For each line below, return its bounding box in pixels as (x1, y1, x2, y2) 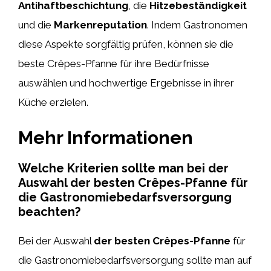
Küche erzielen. (18, 96, 88, 108)
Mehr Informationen (18, 127, 193, 148)
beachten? (18, 204, 80, 219)
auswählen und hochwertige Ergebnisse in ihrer (18, 76, 234, 89)
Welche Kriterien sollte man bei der (18, 161, 229, 175)
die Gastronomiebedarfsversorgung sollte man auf (18, 254, 252, 266)
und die (18, 18, 54, 31)
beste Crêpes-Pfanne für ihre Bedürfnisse (18, 57, 209, 70)
